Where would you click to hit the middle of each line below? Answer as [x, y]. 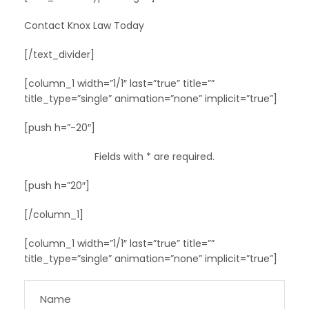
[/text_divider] [59, 54]
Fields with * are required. [154, 157]
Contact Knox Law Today [84, 26]
